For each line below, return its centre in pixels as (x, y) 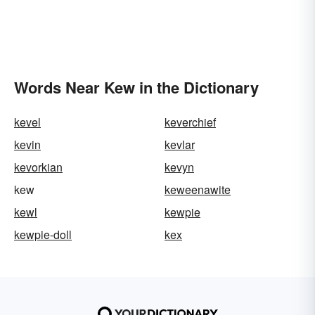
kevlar (180, 145)
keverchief (190, 122)
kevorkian (38, 167)
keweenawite (198, 190)
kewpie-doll (43, 235)
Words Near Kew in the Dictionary (136, 88)
